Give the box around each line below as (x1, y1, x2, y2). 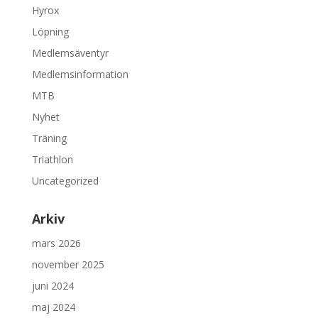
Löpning (31, 24, 69, 38)
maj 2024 (31, 300, 75, 314)
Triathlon (31, 152, 73, 166)
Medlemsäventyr (31, 45, 109, 60)
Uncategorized (31, 173, 99, 187)
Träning (31, 131, 67, 145)
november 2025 (31, 257, 104, 271)
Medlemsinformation (31, 67, 128, 81)
